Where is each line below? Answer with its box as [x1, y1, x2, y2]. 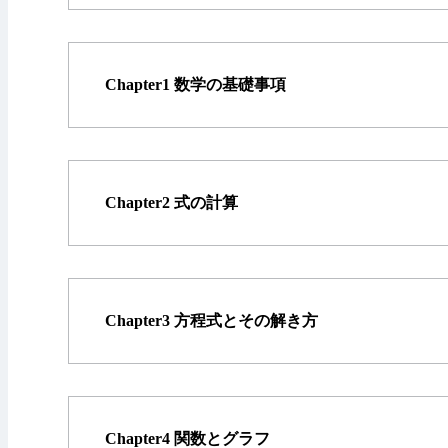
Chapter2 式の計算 [105, 193, 238, 211]
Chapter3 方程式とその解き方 [105, 311, 318, 329]
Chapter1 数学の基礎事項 [105, 75, 286, 93]
